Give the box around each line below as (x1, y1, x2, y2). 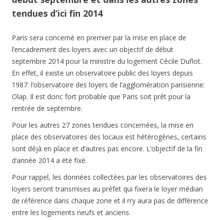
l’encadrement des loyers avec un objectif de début (12, 45, 173, 55)
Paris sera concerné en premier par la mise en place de (12, 33, 186, 43)
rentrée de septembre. (12, 104, 82, 113)
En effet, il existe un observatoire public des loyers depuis (12, 68, 193, 78)
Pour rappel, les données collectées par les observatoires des (12, 172, 207, 182)
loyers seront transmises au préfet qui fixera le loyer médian (12, 184, 203, 194)
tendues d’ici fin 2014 (12, 7, 103, 20)
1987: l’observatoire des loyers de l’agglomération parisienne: (12, 80, 205, 90)
